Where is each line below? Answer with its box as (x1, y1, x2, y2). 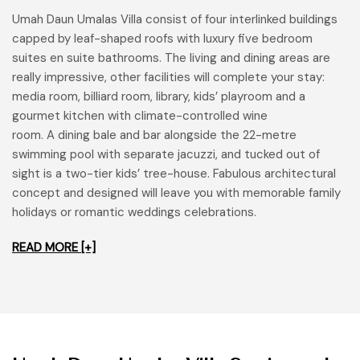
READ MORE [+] (12, 239, 96, 256)
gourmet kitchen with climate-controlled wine (12, 108, 268, 125)
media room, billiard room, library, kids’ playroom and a (12, 88, 305, 105)
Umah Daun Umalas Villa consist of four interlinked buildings (12, 11, 337, 28)
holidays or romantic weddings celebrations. (12, 204, 256, 221)
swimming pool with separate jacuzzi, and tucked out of (12, 146, 320, 163)
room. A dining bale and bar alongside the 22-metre (12, 127, 297, 144)
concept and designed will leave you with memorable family (12, 185, 341, 202)
